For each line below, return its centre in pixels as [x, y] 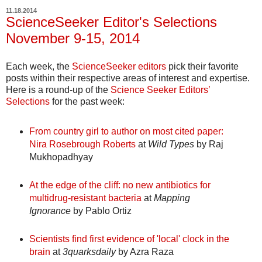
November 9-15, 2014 [73, 39]
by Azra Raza [144, 251]
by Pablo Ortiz [101, 211]
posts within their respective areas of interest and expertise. [128, 78]
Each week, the [39, 66]
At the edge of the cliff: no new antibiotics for [120, 185]
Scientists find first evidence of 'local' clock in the [129, 239]
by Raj [208, 144]
